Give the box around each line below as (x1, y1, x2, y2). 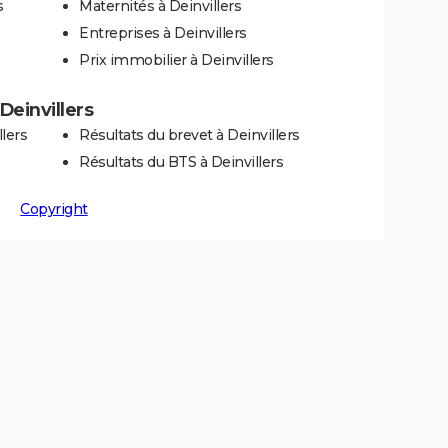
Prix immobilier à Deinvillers (79, 50, 274, 69)
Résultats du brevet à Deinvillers (79, 125, 300, 144)
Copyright (20, 199, 88, 218)
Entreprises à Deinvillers (79, 23, 247, 42)
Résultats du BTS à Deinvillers (79, 152, 283, 171)
